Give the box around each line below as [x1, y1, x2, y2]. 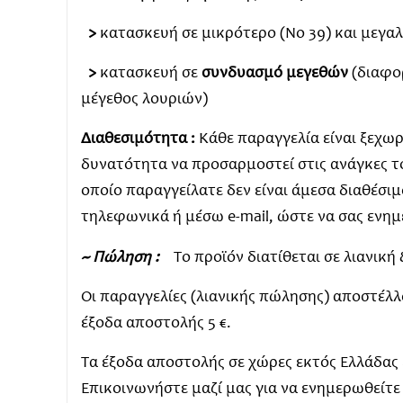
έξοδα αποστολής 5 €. [80, 316, 231, 333]
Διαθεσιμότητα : [80, 131, 199, 148]
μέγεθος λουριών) [80, 92, 208, 109]
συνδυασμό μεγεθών [201, 66, 348, 83]
